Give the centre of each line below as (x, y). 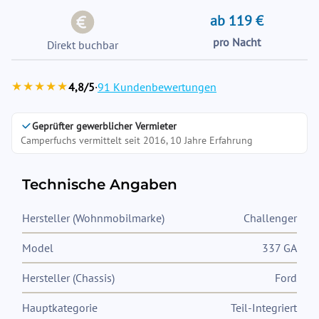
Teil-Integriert (264, 308)
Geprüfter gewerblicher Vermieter (104, 126)
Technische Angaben (100, 184)
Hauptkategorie (60, 308)
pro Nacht (236, 42)
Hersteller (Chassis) (68, 278)
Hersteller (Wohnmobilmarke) (93, 218)
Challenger (270, 218)
